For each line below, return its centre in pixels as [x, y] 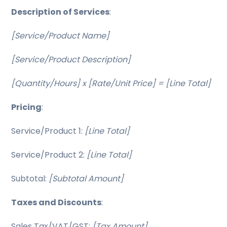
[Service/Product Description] [71, 60]
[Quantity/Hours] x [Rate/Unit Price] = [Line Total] [111, 83]
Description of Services [61, 12]
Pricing [27, 107]
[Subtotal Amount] [86, 179]
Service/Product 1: [48, 131]
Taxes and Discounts [56, 202]
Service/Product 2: [49, 155]
